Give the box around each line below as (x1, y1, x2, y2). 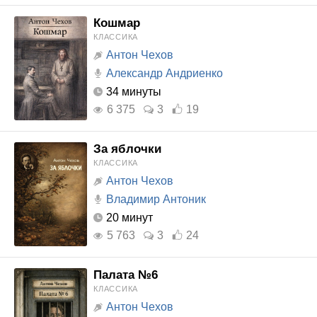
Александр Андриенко (106, 67, 223, 79)
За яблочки (93, 142, 161, 156)
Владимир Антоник (106, 193, 206, 205)
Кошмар (93, 16, 140, 30)
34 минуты (106, 86, 161, 98)
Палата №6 (93, 268, 158, 282)
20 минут (106, 212, 153, 224)
